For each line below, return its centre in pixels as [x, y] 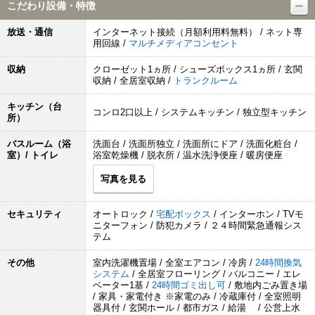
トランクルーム [206, 81]
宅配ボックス [185, 214]
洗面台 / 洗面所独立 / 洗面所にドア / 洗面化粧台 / [195, 144]
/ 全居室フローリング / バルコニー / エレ [217, 274]
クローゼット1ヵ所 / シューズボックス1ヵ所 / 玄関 [198, 69]
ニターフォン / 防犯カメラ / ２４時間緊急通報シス [197, 225]
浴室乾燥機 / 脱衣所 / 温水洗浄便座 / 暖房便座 [188, 155]
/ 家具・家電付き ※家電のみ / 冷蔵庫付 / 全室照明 [197, 296]
